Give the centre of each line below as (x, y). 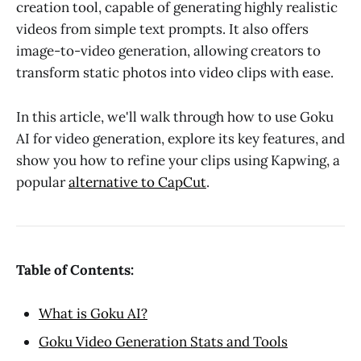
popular (42, 182)
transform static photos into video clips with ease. (176, 73)
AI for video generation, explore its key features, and (180, 138)
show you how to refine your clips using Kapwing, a (178, 160)
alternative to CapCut (137, 182)
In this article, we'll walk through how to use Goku (175, 116)
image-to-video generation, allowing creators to (168, 51)
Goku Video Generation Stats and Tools (163, 342)
